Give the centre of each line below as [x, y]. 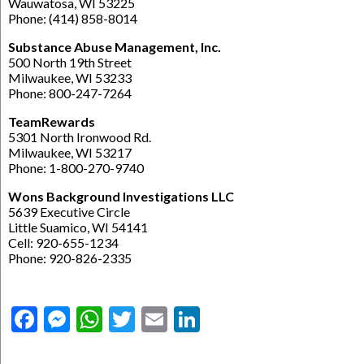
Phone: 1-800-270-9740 [76, 168]
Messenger [132, 319]
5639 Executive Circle [69, 212]
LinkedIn [248, 319]
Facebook [91, 319]
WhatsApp [162, 319]
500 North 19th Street [70, 63]
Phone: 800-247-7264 [70, 93]
